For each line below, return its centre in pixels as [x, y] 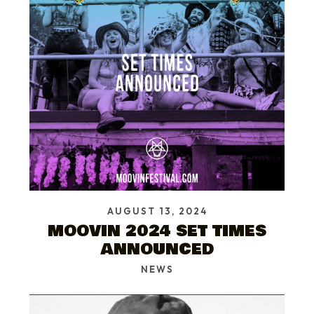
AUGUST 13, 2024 [157, 211]
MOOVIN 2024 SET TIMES [157, 231]
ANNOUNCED [157, 250]
